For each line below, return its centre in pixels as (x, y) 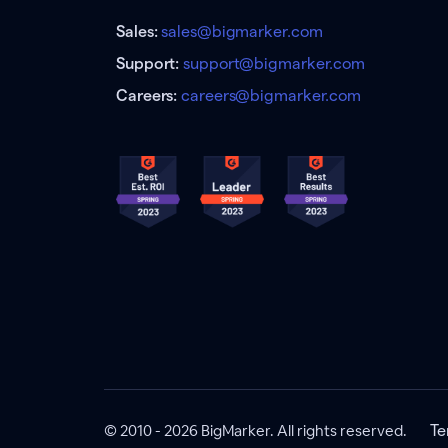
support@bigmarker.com (274, 64)
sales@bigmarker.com (242, 32)
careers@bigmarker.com (271, 96)
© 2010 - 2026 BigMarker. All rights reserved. (255, 430)
